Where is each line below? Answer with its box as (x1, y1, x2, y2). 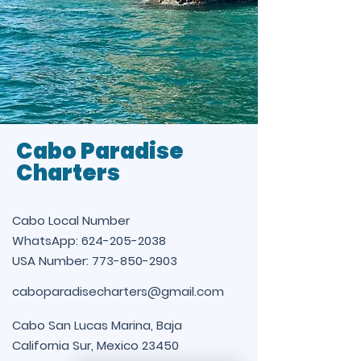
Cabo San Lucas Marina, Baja (12, 317, 182, 334)
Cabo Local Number (12, 212, 130, 229)
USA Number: (12, 252, 92, 269)
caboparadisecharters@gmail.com (12, 283, 224, 300)
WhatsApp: (12, 232, 81, 249)
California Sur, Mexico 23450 (12, 337, 179, 354)
